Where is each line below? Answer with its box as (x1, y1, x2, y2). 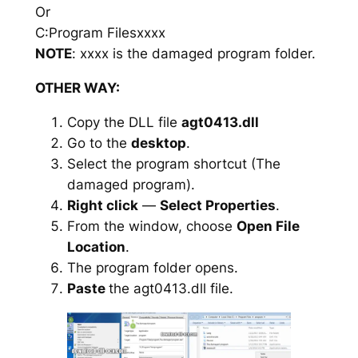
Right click (66, 197, 138, 213)
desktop (130, 134, 186, 151)
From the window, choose (66, 217, 237, 234)
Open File (236, 217, 300, 234)
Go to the (66, 134, 131, 151)
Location (66, 238, 125, 255)
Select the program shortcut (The (66, 155, 280, 172)
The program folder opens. (66, 259, 238, 276)
